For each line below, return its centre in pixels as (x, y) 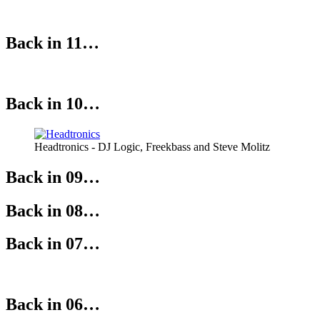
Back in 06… (53, 305)
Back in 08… (53, 210)
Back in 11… (52, 42)
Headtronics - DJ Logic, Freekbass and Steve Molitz (152, 146)
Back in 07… (53, 244)
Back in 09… (53, 177)
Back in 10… (53, 103)
